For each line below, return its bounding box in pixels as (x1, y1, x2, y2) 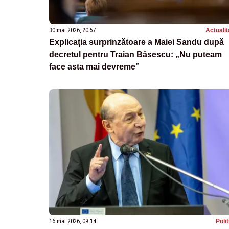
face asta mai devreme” (49, 62, 140, 72)
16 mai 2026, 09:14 (49, 217, 96, 225)
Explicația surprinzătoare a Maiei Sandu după (49, 38, 224, 47)
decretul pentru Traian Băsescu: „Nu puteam (49, 50, 222, 59)
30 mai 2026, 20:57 (49, 27, 96, 34)
